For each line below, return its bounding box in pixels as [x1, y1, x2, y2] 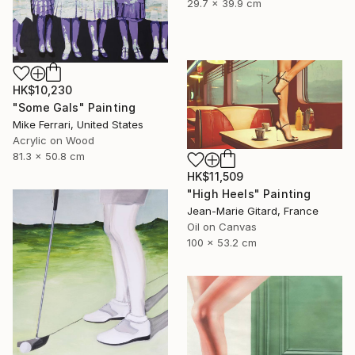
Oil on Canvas [187, 219, 257, 233]
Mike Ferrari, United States [13, 117, 143, 131]
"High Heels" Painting [187, 186, 311, 200]
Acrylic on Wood [13, 133, 94, 147]
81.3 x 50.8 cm [13, 149, 85, 162]
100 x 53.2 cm [187, 235, 257, 249]
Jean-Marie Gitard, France [187, 204, 319, 217]
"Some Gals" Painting [13, 100, 136, 114]
